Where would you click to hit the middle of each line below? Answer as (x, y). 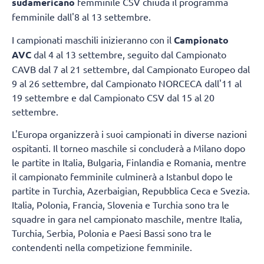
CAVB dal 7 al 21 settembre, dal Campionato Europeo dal (131, 69)
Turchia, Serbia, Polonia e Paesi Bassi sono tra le (112, 233)
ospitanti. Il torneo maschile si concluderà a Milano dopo (128, 148)
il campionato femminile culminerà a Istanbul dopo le (122, 176)
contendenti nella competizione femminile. (102, 247)
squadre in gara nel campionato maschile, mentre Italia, (127, 219)
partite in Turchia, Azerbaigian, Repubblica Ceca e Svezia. (131, 191)
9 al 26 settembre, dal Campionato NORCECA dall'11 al (127, 83)
